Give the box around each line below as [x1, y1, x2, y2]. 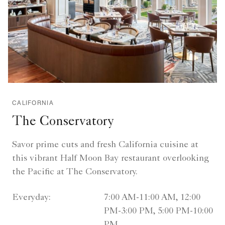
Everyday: [12, 193, 51, 202]
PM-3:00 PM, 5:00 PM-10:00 [103, 206, 213, 216]
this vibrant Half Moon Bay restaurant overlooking [12, 154, 209, 163]
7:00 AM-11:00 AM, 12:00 [103, 193, 200, 202]
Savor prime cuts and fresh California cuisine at [12, 140, 198, 150]
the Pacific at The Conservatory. [12, 167, 138, 177]
